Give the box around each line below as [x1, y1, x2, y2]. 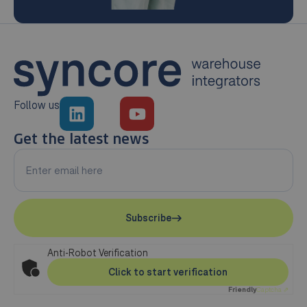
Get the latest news [14, 133, 149, 147]
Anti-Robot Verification [47, 247, 148, 259]
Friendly [228, 286, 256, 294]
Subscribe [125, 212, 172, 224]
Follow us [14, 99, 60, 112]
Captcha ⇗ [256, 286, 288, 294]
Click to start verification [108, 267, 228, 278]
